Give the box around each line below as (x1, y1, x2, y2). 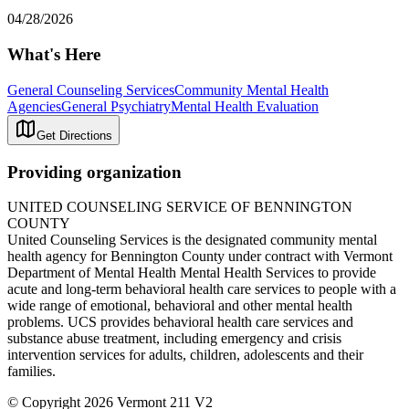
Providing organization (7, 162, 182, 182)
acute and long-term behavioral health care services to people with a (7, 281, 396, 298)
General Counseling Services (7, 81, 174, 98)
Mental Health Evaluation (171, 98, 319, 114)
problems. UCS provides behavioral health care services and (7, 314, 353, 330)
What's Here (7, 45, 100, 65)
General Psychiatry (61, 98, 171, 114)
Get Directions (37, 128, 112, 142)
